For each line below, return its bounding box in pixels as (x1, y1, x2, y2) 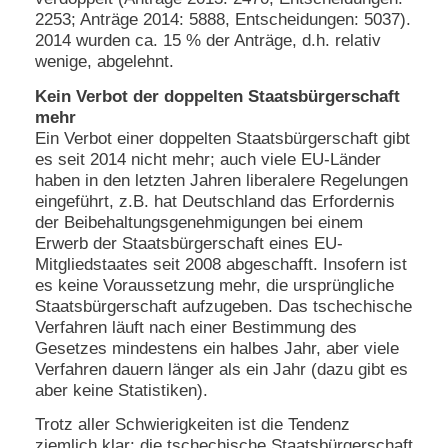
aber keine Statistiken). (35, 380, 213, 400)
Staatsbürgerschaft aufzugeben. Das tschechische (35, 296, 412, 316)
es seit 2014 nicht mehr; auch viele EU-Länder (35, 149, 381, 169)
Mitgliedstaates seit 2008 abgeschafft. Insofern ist (35, 254, 407, 274)
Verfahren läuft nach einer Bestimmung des (35, 317, 357, 337)
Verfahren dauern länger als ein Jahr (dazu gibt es (35, 359, 408, 379)
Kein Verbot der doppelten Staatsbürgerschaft (35, 86, 400, 106)
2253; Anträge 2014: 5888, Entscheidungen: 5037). (35, 10, 411, 30)
